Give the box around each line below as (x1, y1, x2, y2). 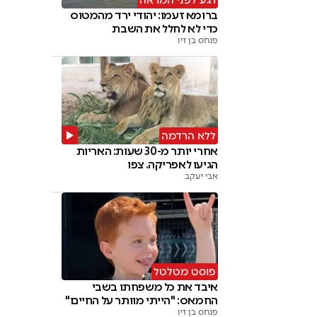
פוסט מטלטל (153, 265, 216, 279)
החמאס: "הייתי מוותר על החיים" (65, 294, 218, 308)
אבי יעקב (184, 171, 218, 182)
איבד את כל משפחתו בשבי (91, 280, 218, 294)
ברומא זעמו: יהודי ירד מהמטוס (70, 8, 218, 23)
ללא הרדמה (161, 129, 216, 143)
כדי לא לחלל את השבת (112, 22, 218, 36)
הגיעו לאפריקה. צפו (127, 158, 218, 172)
